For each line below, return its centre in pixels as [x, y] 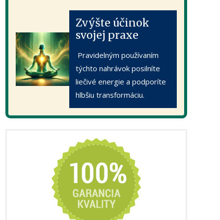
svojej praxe [107, 35]
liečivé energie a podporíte [121, 81]
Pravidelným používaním [117, 55]
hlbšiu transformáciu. [110, 95]
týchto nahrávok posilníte [118, 68]
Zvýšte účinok [113, 23]
